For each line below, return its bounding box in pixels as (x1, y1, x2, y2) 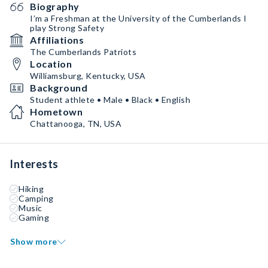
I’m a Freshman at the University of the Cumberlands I (30, 13, 247, 23)
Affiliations (30, 34, 84, 45)
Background (30, 82, 87, 93)
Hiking (19, 184, 44, 194)
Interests (10, 157, 59, 170)
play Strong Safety (30, 23, 104, 33)
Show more (10, 236, 57, 246)
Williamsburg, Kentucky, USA (30, 71, 146, 81)
